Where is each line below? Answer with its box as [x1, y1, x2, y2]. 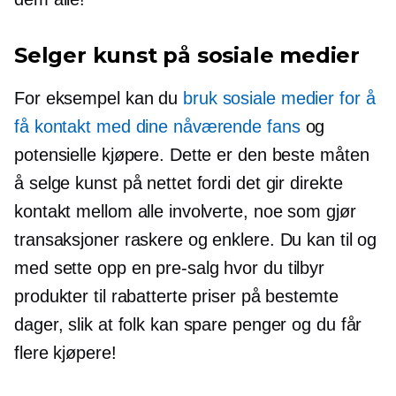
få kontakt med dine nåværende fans [14, 117, 301, 137]
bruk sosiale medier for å [183, 88, 376, 109]
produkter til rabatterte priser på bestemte [14, 286, 339, 307]
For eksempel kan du [14, 88, 183, 109]
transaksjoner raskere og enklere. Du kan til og [14, 230, 377, 250]
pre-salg [156, 258, 219, 278]
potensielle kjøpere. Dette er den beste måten [14, 145, 369, 165]
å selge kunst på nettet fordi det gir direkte [14, 173, 343, 194]
